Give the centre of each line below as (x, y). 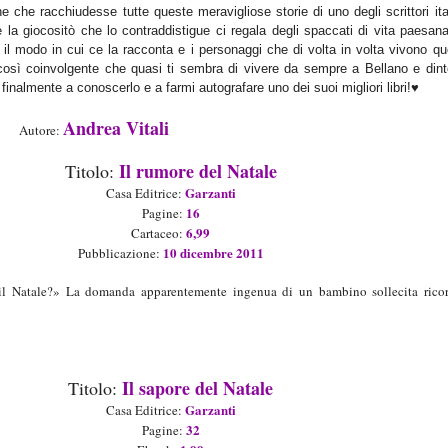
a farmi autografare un (216, 88)
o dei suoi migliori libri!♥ (350, 88)
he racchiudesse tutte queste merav (127, 12)
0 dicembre (201, 253)
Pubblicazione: (120, 253)
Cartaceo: (159, 233)
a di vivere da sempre (284, 69)
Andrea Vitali (116, 128)
